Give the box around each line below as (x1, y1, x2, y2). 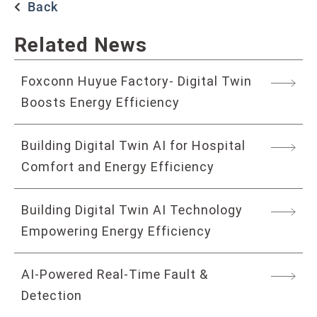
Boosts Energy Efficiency (21, 95, 180, 110)
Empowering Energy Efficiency (21, 224, 212, 239)
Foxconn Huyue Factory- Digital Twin (21, 74, 252, 89)
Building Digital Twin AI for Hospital (21, 138, 246, 154)
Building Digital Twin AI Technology (21, 202, 243, 218)
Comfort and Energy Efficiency (21, 159, 214, 175)
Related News (14, 33, 147, 57)
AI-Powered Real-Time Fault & (21, 267, 208, 282)
